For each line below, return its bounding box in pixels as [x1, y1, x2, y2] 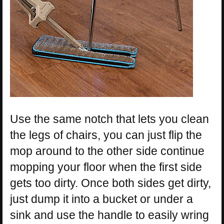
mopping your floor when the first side [10, 160, 202, 173]
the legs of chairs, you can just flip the [10, 128, 202, 141]
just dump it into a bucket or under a [10, 192, 193, 205]
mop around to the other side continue [10, 144, 204, 157]
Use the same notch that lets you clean [10, 112, 209, 125]
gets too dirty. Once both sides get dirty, [10, 176, 211, 189]
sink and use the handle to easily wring [10, 208, 209, 221]
